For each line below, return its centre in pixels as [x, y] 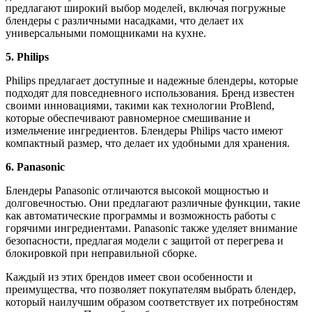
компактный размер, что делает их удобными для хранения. [148, 143]
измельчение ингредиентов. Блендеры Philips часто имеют [144, 131]
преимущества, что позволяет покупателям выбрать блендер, [151, 290]
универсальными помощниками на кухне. [106, 33]
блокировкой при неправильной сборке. [101, 253]
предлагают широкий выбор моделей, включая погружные [146, 8]
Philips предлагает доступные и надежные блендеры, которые [152, 81]
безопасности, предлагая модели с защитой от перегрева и [145, 241]
